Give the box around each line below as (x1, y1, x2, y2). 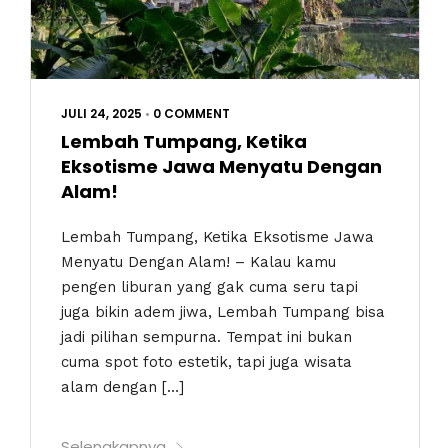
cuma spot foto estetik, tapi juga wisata (61, 352, 352, 371)
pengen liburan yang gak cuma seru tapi (61, 277, 358, 296)
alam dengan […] (61, 377, 184, 396)
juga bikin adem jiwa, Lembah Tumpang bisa (61, 302, 385, 321)
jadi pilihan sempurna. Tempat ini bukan (61, 327, 352, 346)
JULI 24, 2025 (61, 105, 142, 123)
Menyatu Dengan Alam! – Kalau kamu (61, 252, 336, 271)
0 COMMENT (153, 105, 230, 123)
